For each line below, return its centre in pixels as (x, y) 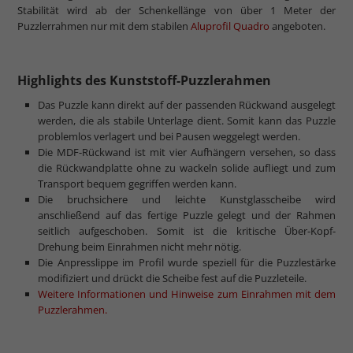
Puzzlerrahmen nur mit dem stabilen (104, 26)
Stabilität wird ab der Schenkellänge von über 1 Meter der (176, 11)
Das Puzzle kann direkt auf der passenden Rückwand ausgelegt (187, 105)
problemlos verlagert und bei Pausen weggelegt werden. (169, 137)
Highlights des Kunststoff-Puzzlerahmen (144, 81)
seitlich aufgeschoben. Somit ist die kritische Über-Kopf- (187, 231)
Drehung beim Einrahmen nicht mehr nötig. (141, 247)
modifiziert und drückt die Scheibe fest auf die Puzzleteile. (172, 279)
